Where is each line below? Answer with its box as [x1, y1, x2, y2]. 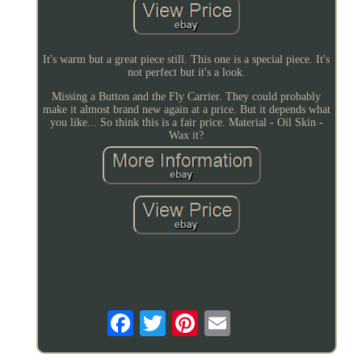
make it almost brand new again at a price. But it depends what [42, 103, 330, 116]
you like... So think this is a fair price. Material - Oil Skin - [49, 116, 323, 129]
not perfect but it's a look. [127, 66, 246, 79]
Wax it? [169, 129, 204, 142]
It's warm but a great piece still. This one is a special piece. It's [43, 53, 330, 66]
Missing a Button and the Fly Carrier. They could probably [52, 90, 322, 103]
